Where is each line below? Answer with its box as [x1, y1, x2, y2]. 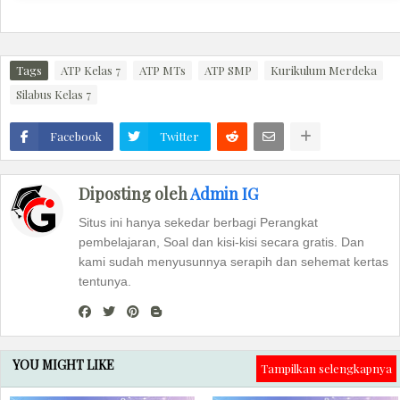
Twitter [160, 129, 199, 145]
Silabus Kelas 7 [16, 87, 91, 103]
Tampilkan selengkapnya [261, 361, 392, 377]
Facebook [50, 129, 102, 145]
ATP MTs [139, 62, 186, 79]
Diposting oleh [79, 183, 190, 205]
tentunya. [79, 274, 131, 289]
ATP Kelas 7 [61, 62, 121, 79]
